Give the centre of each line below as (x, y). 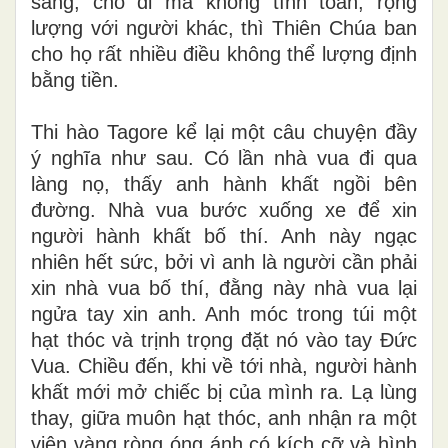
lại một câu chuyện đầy (306, 131)
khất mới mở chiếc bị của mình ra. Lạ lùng (224, 391)
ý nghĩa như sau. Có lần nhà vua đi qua (224, 157)
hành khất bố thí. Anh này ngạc (250, 235)
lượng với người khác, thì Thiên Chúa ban (224, 27)
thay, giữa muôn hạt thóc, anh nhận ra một (224, 417)
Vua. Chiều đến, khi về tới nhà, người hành (224, 365)
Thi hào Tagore (103, 131)
